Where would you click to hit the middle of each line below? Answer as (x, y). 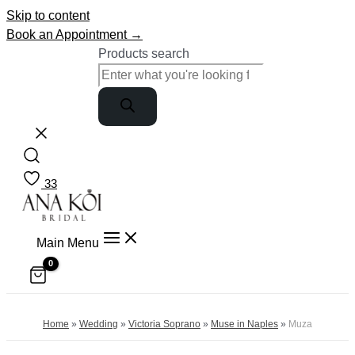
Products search (143, 53)
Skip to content (48, 15)
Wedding (99, 324)
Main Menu (68, 243)
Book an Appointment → (74, 34)
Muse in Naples (244, 324)
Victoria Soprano (164, 324)
